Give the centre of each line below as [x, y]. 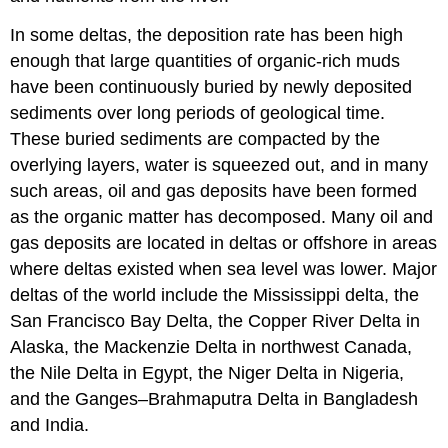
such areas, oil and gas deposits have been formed [214, 190]
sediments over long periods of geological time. [198, 112]
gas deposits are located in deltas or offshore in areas [224, 242]
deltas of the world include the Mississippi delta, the [215, 294]
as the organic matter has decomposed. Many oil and [222, 216]
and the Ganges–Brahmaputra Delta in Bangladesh [214, 398]
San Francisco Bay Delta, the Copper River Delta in [215, 320]
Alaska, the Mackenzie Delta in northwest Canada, [211, 346]
